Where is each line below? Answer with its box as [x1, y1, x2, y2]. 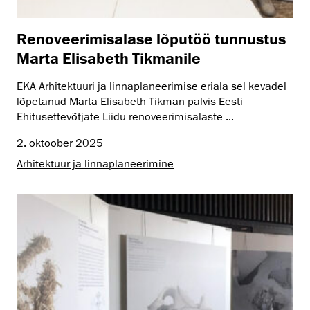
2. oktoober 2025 [17, 136, 103, 150]
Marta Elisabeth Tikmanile [17, 48, 201, 66]
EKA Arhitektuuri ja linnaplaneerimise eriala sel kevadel [17, 79, 286, 93]
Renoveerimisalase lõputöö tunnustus [17, 29, 286, 47]
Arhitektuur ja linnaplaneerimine [17, 156, 174, 171]
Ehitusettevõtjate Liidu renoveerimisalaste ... [17, 109, 234, 124]
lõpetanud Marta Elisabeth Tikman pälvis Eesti [17, 94, 243, 109]
